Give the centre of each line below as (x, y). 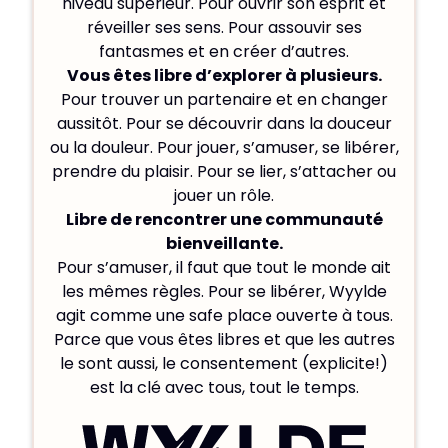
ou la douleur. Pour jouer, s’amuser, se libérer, (224, 148)
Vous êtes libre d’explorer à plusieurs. (224, 76)
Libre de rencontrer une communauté (224, 220)
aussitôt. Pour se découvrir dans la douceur (224, 124)
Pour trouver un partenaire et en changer (224, 100)
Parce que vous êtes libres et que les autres (224, 340)
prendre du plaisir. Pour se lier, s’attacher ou (224, 172)
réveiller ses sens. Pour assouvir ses (224, 28)
